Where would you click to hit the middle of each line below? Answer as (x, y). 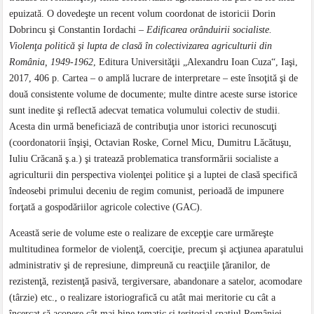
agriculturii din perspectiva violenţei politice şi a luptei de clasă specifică (153, 175)
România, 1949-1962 (52, 62)
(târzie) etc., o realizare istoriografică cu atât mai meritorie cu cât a (143, 297)
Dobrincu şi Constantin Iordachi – (78, 29)
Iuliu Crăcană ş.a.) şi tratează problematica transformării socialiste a (144, 158)
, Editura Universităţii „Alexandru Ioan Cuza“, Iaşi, (196, 62)
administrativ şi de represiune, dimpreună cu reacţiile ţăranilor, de (140, 265)
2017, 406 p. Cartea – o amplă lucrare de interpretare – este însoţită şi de (154, 78)
